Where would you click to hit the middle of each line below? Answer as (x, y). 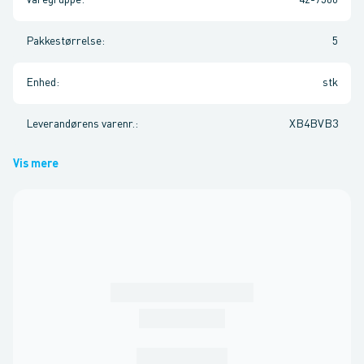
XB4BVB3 (314, 124)
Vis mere (36, 164)
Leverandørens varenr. (80, 124)
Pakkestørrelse (64, 41)
